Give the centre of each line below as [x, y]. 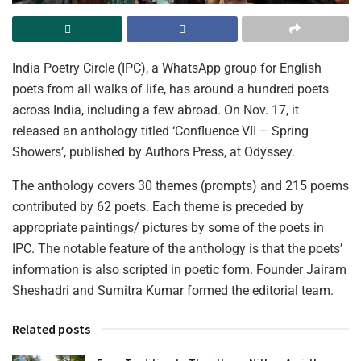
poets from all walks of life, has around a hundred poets [170, 89]
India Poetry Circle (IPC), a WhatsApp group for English [167, 68]
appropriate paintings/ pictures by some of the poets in [168, 227]
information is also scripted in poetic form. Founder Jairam [179, 269]
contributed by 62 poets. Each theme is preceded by [158, 206]
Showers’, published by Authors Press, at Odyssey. [154, 151]
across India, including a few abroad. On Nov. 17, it [156, 110]
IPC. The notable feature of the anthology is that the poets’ [177, 248]
